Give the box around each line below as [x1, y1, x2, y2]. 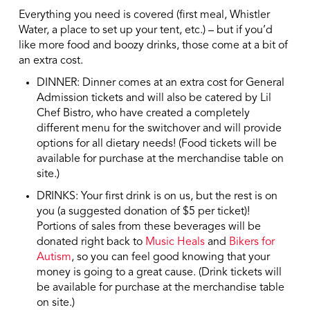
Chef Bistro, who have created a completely [37, 108, 250, 120]
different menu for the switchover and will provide [37, 123, 282, 135]
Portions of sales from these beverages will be [37, 221, 262, 233]
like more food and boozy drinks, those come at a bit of [18, 40, 288, 52]
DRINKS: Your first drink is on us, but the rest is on [37, 191, 278, 203]
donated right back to [37, 237, 146, 248]
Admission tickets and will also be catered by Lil [37, 93, 272, 104]
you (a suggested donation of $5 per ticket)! [37, 206, 250, 218]
